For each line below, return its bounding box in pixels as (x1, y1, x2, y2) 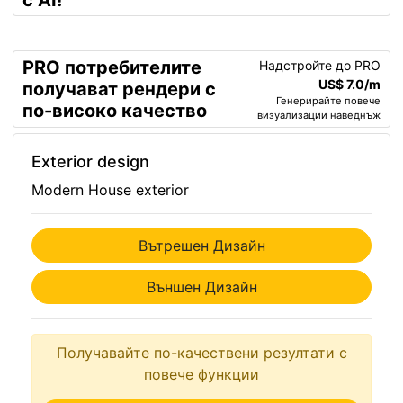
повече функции (144, 365, 259, 383)
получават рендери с (22, 78, 216, 100)
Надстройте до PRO (259, 58, 381, 73)
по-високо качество (22, 100, 207, 121)
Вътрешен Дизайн (138, 237, 265, 255)
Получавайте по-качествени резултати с (56, 344, 347, 362)
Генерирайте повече (276, 94, 381, 107)
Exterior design (31, 152, 149, 171)
